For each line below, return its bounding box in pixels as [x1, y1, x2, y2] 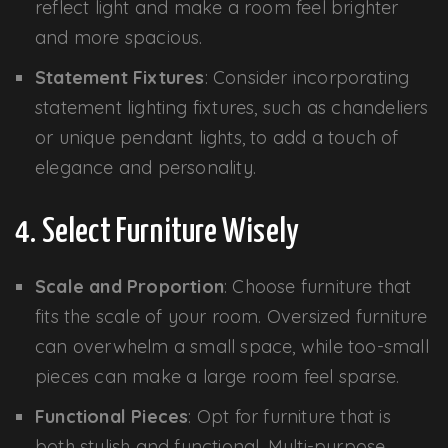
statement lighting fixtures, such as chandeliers [35, 95, 429, 119]
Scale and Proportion [35, 274, 224, 298]
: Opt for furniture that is [188, 404, 391, 428]
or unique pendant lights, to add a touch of [35, 125, 399, 149]
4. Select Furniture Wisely [15, 215, 300, 249]
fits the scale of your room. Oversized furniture [35, 304, 428, 328]
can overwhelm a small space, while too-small [35, 334, 429, 358]
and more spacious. [35, 25, 203, 49]
